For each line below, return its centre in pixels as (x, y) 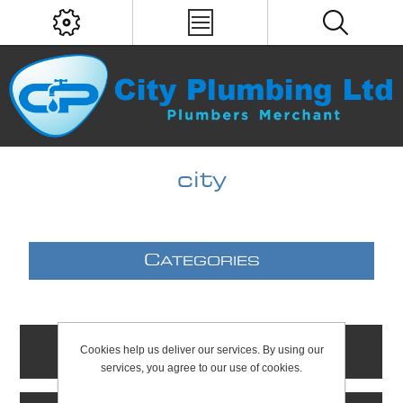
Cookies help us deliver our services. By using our (201, 350)
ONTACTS (210, 353)
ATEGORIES (210, 262)
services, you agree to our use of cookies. (201, 368)
